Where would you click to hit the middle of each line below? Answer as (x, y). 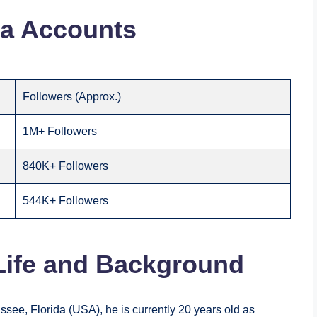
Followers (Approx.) (72, 97)
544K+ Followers (66, 201)
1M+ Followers (60, 132)
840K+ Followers (66, 166)
